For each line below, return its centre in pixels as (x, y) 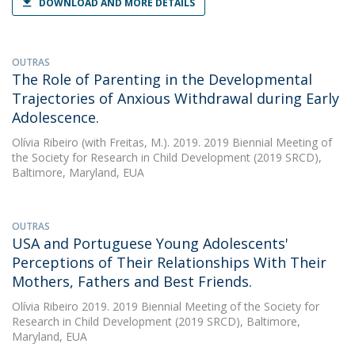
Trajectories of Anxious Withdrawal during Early (176, 98)
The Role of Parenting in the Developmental (162, 79)
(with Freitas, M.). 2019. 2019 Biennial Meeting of (205, 142)
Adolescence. (55, 117)
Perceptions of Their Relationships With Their (169, 262)
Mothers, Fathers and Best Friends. (132, 281)
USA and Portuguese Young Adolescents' (150, 243)
